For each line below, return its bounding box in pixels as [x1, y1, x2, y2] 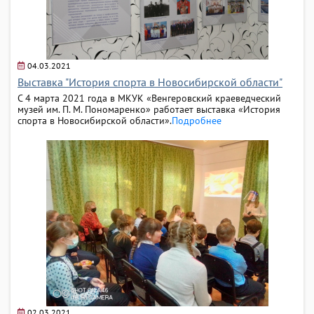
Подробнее [172, 114, 221, 127]
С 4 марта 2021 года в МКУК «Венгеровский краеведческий [18, 91, 281, 104]
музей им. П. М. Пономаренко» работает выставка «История [18, 102, 280, 116]
